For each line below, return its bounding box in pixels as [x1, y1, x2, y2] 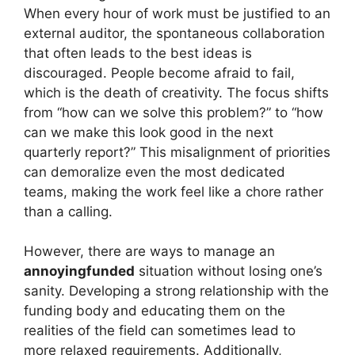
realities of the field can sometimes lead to [24, 323, 296, 338]
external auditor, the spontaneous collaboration [24, 25, 325, 41]
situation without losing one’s [135, 263, 323, 279]
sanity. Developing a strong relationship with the [24, 283, 329, 299]
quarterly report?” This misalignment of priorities [24, 143, 330, 160]
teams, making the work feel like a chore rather [24, 183, 323, 200]
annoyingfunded [24, 263, 135, 279]
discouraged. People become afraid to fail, [24, 64, 295, 81]
